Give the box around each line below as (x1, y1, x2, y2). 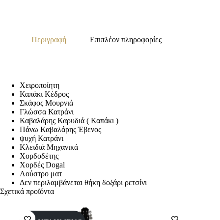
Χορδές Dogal (20, 160, 65, 169)
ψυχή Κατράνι (20, 134, 63, 142)
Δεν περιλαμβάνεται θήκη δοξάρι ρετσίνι (20, 178, 147, 187)
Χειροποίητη (20, 81, 59, 89)
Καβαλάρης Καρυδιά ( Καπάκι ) (20, 116, 118, 125)
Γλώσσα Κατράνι (20, 107, 74, 116)
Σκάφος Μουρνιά (20, 98, 73, 107)
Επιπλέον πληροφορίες (90, 35, 162, 44)
